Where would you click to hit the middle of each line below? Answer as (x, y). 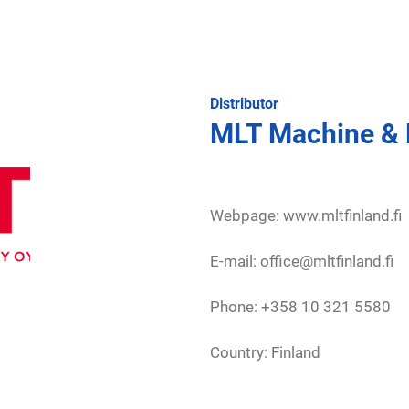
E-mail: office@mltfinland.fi (302, 261)
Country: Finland (265, 352)
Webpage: (246, 215)
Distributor (244, 104)
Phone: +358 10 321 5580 (300, 307)
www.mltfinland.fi (342, 215)
